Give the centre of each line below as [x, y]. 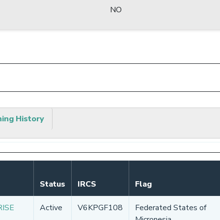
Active [51, 207]
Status [53, 184]
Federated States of [171, 207]
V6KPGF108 [100, 207]
